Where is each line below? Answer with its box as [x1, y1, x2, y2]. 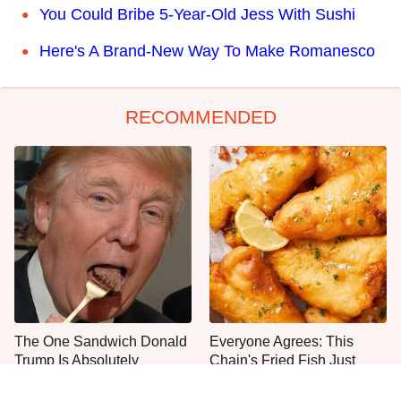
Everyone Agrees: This [209, 333, 354, 349]
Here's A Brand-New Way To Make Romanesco [39, 41, 375, 60]
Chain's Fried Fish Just [209, 352, 355, 368]
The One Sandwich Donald [14, 333, 187, 349]
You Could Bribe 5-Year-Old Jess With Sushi [39, 4, 355, 23]
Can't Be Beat [209, 371, 297, 387]
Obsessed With [14, 371, 111, 387]
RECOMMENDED [124, 106, 277, 127]
